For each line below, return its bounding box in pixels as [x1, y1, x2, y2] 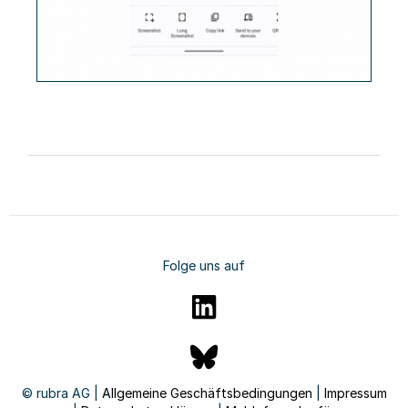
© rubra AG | [21, 385, 102, 402]
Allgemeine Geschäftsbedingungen [101, 385, 312, 402]
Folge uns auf [163, 258, 245, 274]
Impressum [323, 385, 387, 402]
